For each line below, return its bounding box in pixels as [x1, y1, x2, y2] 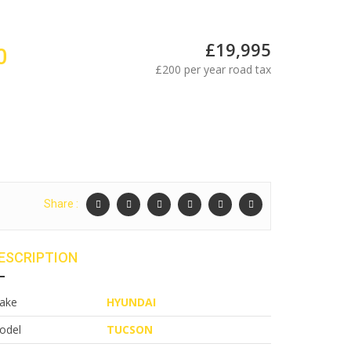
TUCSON [107, 322, 153, 337]
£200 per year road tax [155, 62, 271, 77]
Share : [44, 197, 78, 210]
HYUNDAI [107, 295, 156, 309]
